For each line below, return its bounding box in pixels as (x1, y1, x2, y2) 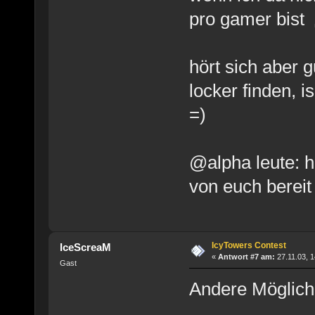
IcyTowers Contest (211, 240, 286, 251)
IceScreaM (60, 241, 112, 254)
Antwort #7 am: (217, 252, 275, 262)
